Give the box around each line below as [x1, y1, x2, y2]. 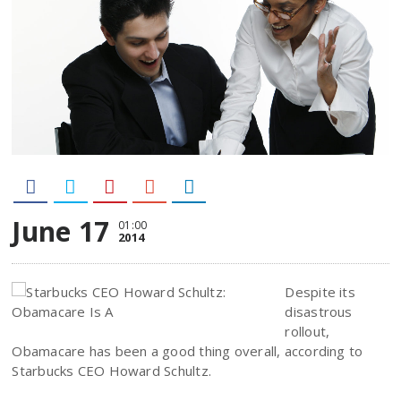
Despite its [285, 283, 355, 302]
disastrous [285, 303, 353, 321]
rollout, [285, 322, 330, 341]
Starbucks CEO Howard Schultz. [12, 362, 211, 380]
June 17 [12, 213, 110, 251]
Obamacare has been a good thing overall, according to [12, 342, 363, 361]
